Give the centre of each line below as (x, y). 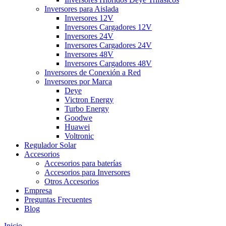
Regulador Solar (50, 145)
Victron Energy (89, 99)
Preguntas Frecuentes (58, 199)
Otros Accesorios (72, 181)
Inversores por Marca (78, 81)
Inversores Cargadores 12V (108, 27)
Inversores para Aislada (81, 9)
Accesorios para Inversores (87, 172)
